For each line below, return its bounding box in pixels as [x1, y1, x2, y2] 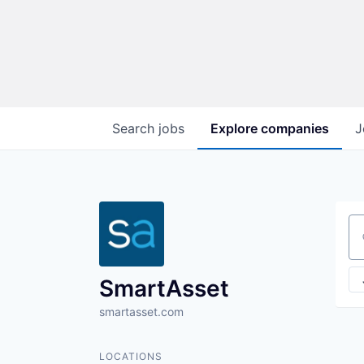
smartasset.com [99, 305, 184, 318]
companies [261, 120, 329, 136]
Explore [210, 120, 261, 136]
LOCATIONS [99, 350, 162, 362]
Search [112, 120, 158, 136]
